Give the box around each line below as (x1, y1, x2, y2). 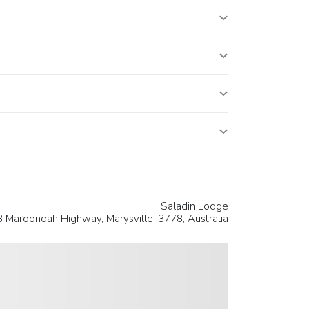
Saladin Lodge (161, 199, 228, 214)
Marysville (106, 212, 153, 226)
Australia (188, 212, 228, 226)
